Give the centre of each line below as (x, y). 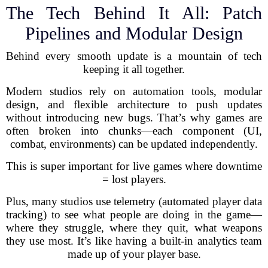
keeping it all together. (134, 69)
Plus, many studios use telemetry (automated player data (134, 201)
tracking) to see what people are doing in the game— (134, 214)
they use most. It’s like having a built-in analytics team (134, 241)
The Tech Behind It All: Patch (134, 13)
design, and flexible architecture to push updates (134, 104)
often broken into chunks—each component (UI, (134, 131)
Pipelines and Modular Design (134, 33)
